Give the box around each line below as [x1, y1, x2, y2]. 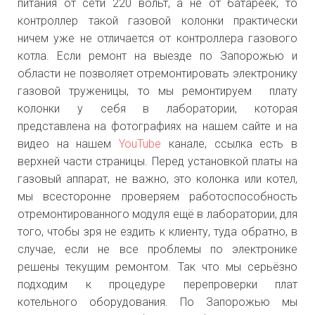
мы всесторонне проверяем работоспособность [18, 189, 297, 203]
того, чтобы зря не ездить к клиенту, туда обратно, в [18, 224, 297, 238]
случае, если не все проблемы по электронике [18, 242, 297, 256]
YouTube [119, 136, 162, 150]
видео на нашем [18, 136, 120, 150]
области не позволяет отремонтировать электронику [18, 66, 297, 80]
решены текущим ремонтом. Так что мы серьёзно [18, 259, 297, 274]
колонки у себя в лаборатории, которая [18, 101, 297, 115]
